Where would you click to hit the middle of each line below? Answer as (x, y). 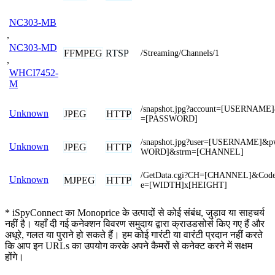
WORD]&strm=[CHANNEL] (192, 152)
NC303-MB (33, 22)
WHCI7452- (34, 72)
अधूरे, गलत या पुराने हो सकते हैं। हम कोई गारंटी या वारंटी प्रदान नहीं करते (134, 234)
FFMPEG (83, 53)
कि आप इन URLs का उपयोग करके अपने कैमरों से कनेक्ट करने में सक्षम (129, 246)
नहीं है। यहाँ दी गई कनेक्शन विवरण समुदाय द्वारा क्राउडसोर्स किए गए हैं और (135, 223)
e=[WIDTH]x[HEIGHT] (184, 185)
